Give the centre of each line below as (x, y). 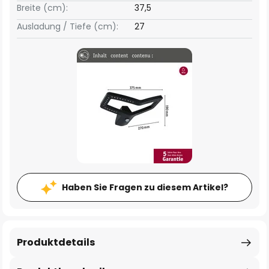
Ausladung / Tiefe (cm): (68, 26)
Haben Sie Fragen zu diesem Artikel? (145, 187)
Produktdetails (56, 242)
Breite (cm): (42, 8)
